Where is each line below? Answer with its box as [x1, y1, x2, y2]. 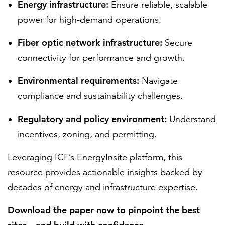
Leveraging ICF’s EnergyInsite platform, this [8, 152, 182, 163]
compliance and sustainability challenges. [18, 90, 183, 101]
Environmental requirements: [18, 75, 142, 86]
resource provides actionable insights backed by [8, 167, 202, 178]
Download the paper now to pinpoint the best [8, 204, 200, 216]
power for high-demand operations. [18, 14, 161, 25]
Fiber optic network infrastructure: [18, 37, 162, 48]
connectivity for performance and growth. [18, 52, 185, 63]
